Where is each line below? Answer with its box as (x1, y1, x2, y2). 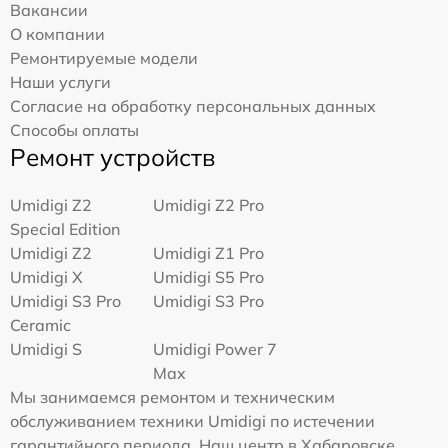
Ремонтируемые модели (10, 48, 198, 69)
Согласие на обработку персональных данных (10, 96, 376, 117)
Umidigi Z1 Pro (153, 243, 265, 264)
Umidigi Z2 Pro (153, 195, 265, 216)
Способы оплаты (10, 120, 139, 141)
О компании (10, 24, 105, 45)
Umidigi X (10, 267, 83, 288)
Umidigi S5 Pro (153, 267, 265, 288)
